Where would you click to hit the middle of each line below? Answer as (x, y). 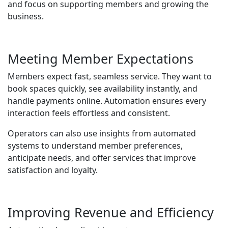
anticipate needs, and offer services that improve (102, 158)
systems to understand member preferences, (95, 146)
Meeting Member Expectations (101, 59)
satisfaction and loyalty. (53, 170)
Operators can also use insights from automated (102, 134)
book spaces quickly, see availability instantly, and (103, 89)
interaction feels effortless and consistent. (89, 113)
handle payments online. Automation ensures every (107, 101)
